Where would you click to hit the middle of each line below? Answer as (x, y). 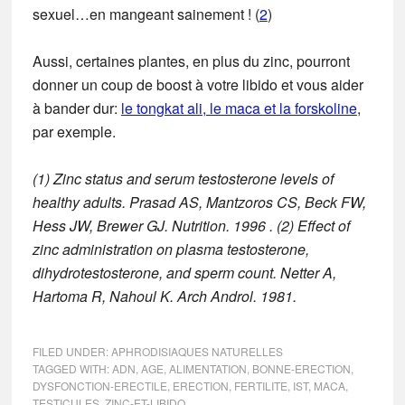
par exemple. (74, 131)
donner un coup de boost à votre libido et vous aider (198, 84)
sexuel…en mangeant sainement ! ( (146, 14)
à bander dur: (76, 108)
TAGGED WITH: (72, 368)
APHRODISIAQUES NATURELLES (197, 351)
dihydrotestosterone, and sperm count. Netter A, (184, 272)
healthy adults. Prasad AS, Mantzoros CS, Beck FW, (199, 202)
